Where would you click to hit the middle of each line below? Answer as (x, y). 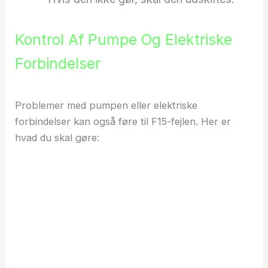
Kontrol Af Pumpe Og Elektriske (124, 40)
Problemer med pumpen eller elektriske (106, 106)
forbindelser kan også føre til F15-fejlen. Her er (123, 122)
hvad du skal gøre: (57, 138)
